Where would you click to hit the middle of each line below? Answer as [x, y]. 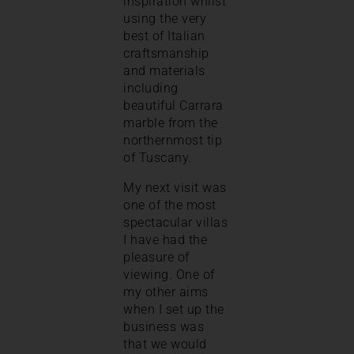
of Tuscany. [158, 157]
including [151, 88]
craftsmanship [166, 53]
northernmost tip [173, 140]
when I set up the [174, 309]
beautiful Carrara [173, 105]
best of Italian [164, 36]
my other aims [166, 292]
